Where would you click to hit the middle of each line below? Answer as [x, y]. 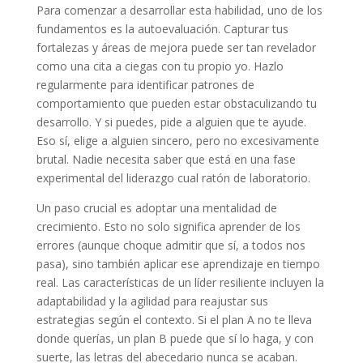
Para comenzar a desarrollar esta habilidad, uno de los [179, 11]
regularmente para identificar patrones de [145, 85]
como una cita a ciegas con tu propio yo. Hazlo [160, 66]
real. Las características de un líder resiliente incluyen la [180, 283]
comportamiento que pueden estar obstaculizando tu [176, 104]
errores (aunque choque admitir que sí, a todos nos [171, 246]
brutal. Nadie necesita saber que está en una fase [166, 160]
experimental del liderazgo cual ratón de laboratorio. [173, 178]
